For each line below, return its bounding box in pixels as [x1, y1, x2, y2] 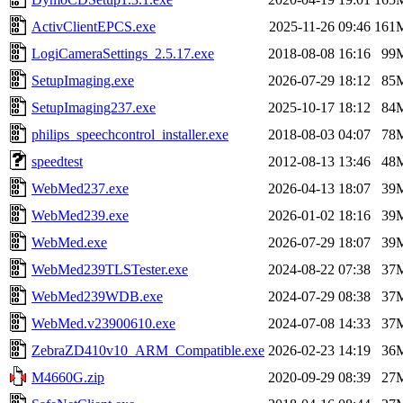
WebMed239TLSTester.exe [31, 261, 188, 277]
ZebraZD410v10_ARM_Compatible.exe [31, 342, 264, 358]
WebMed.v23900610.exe [31, 315, 175, 331]
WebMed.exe [31, 234, 107, 250]
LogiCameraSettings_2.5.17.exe [31, 45, 214, 61]
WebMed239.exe [31, 207, 129, 223]
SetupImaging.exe [31, 72, 134, 88]
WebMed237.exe [31, 180, 129, 196]
